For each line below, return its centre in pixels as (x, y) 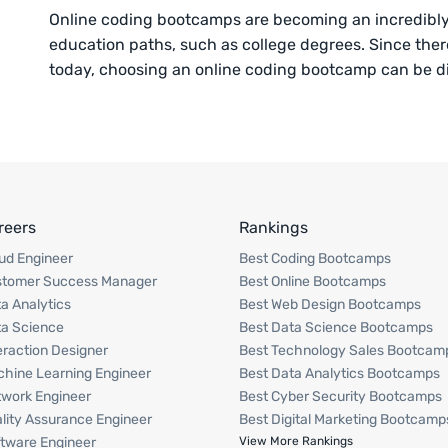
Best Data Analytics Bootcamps (339, 373)
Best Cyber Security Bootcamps (340, 396)
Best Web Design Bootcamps (329, 304)
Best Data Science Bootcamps (335, 327)
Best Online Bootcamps (312, 281)
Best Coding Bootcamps (314, 258)
